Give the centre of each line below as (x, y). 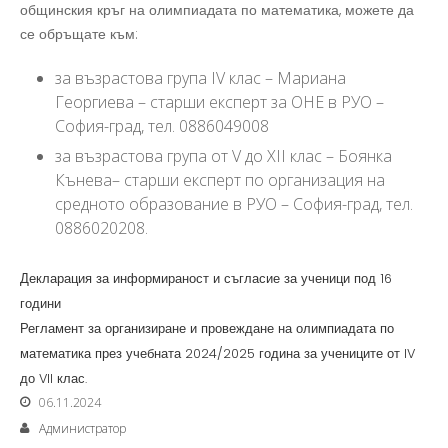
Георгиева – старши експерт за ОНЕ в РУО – (219, 102)
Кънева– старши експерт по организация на (220, 180)
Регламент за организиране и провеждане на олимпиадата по (207, 328)
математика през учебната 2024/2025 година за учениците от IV (217, 353)
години (40, 303)
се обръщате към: (79, 34)
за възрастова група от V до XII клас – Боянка (223, 156)
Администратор (82, 428)
